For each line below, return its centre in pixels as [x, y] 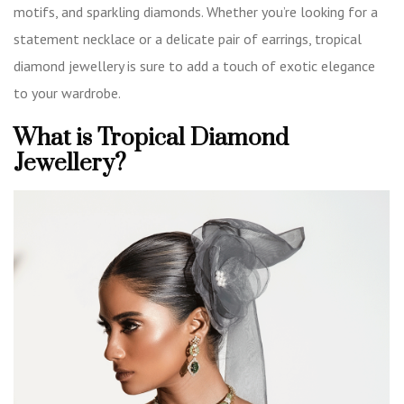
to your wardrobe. [69, 93]
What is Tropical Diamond [151, 138]
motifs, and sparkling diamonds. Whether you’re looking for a [196, 12]
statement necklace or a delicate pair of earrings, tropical [188, 39]
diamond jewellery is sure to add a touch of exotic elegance [194, 66]
